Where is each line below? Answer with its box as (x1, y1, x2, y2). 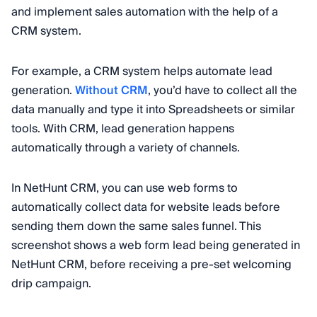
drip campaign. (11, 273, 91, 294)
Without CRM (75, 80, 148, 100)
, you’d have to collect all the (148, 80, 297, 100)
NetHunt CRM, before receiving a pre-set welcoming (11, 254, 292, 275)
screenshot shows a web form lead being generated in (11, 235, 300, 255)
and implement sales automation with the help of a (11, 1, 278, 22)
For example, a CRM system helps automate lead (11, 61, 272, 81)
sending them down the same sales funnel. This (11, 216, 261, 236)
